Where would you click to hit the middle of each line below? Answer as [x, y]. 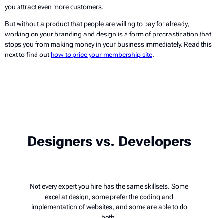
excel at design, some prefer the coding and [109, 197]
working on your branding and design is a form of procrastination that [108, 34]
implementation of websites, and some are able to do [109, 207]
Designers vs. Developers [109, 141]
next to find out [28, 54]
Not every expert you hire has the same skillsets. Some [109, 186]
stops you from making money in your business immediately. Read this [108, 44]
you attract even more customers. [54, 7]
